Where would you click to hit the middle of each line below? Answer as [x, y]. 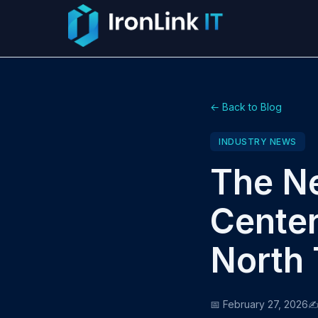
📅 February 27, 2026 [259, 304]
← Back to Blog [246, 107]
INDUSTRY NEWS [258, 142]
